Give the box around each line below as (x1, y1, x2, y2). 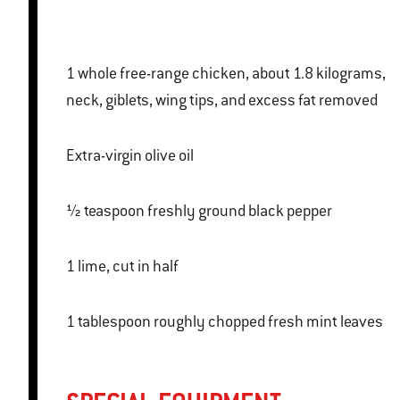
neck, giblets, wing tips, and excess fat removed (66, 90, 378, 111)
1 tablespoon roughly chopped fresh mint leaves (154, 312, 383, 332)
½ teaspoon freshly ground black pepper (147, 201, 332, 221)
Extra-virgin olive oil (66, 146, 194, 166)
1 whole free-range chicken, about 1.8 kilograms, (66, 63, 78, 84)
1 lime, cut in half (78, 256, 179, 277)
